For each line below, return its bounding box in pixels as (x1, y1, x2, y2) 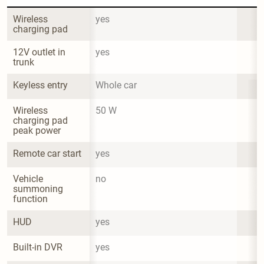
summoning (13, 183, 65, 194)
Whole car (95, 79, 137, 91)
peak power (13, 124, 61, 136)
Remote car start (13, 147, 81, 159)
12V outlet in (13, 46, 68, 58)
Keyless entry (13, 79, 68, 91)
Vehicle (13, 173, 45, 184)
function (13, 193, 48, 204)
